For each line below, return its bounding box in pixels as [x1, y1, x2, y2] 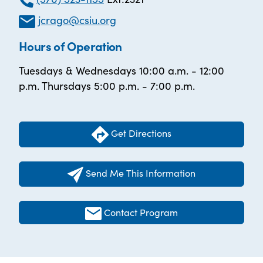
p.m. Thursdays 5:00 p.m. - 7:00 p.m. [19, 78, 195, 93]
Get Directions [109, 126, 171, 140]
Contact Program [104, 205, 178, 218]
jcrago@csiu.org [38, 12, 117, 28]
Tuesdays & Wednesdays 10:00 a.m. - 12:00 [19, 63, 224, 78]
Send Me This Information [85, 166, 195, 179]
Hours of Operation [19, 37, 122, 55]
